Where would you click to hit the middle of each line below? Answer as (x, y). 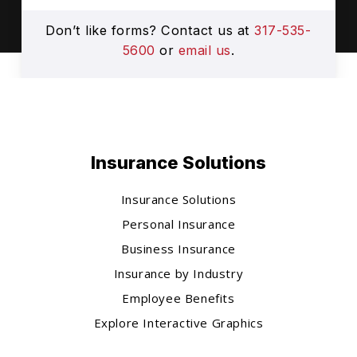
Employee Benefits (178, 298)
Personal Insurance (178, 224)
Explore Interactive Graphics (178, 322)
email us (204, 51)
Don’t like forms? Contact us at (150, 31)
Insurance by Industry (178, 273)
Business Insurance (178, 248)
